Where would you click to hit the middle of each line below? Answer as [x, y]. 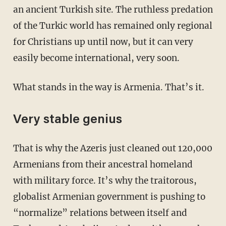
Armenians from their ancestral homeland [103, 165]
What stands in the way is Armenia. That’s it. [113, 88]
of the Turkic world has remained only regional [112, 26]
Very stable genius [67, 121]
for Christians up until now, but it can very [103, 42]
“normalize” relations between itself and [100, 213]
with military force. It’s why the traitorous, [105, 181]
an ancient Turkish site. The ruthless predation [113, 10]
